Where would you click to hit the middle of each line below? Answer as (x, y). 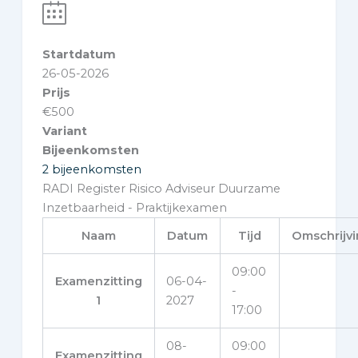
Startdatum (79, 54)
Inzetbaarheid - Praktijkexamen (134, 208)
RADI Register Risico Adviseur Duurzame (161, 189)
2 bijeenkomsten (91, 169)
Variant (64, 131)
